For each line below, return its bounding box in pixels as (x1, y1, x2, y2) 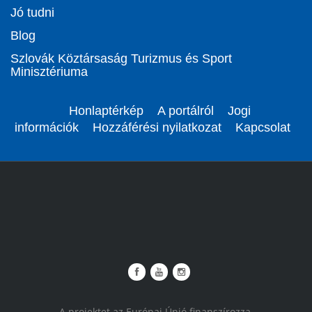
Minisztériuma (10, 65, 88, 79)
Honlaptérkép (68, 104, 143, 118)
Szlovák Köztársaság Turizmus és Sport (10, 52, 232, 65)
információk (15, 120, 79, 134)
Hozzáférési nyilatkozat (93, 120, 221, 134)
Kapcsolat (235, 120, 290, 134)
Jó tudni (10, 6, 54, 19)
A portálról (157, 104, 214, 118)
